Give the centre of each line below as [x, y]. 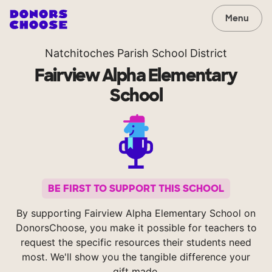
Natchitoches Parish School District [136, 53]
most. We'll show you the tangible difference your [136, 257]
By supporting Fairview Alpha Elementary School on [136, 213]
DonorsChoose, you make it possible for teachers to [136, 228]
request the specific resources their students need [136, 243]
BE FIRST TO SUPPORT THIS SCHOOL [136, 189]
